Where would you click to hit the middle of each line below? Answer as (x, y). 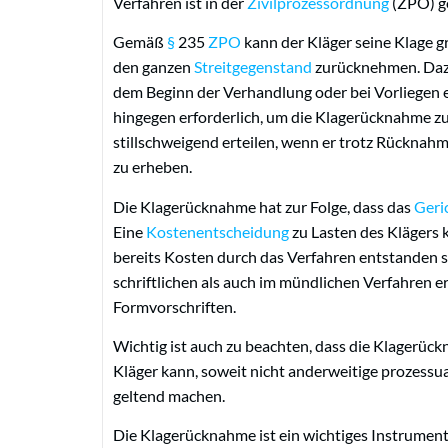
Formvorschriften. (174, 306)
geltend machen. (169, 395)
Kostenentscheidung (217, 231)
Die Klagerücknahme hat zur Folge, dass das (263, 206)
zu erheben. (152, 167)
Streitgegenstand (253, 67)
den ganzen (153, 67)
